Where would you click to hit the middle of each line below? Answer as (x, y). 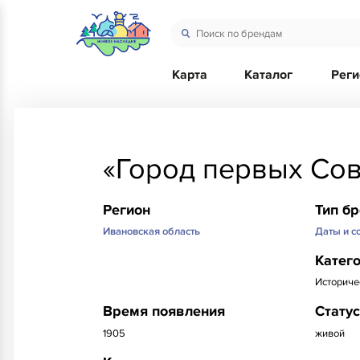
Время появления (164, 312)
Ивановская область (151, 232)
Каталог (269, 75)
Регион (127, 211)
